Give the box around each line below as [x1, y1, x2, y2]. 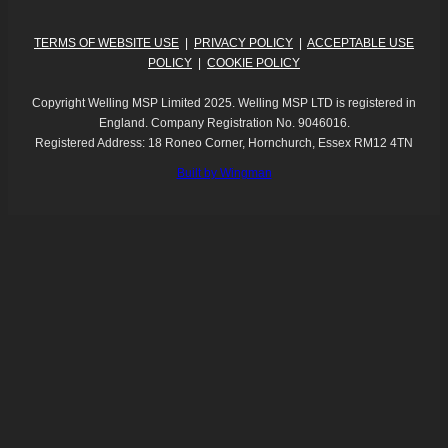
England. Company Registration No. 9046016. [98, 116, 350, 131]
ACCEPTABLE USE [307, 36, 414, 51]
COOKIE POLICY [207, 56, 300, 71]
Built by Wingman [176, 166, 272, 181]
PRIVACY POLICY [194, 36, 293, 51]
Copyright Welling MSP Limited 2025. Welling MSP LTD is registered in [32, 96, 416, 111]
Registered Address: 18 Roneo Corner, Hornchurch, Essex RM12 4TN [35, 136, 413, 151]
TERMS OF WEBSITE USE [34, 36, 179, 51]
